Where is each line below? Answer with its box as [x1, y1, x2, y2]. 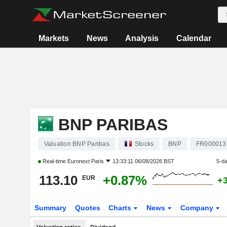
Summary [34, 204, 66, 212]
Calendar [176, 34, 211, 43]
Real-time [41, 158, 67, 164]
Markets [39, 34, 69, 43]
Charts [108, 204, 134, 212]
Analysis [125, 34, 159, 43]
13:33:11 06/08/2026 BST [112, 158, 174, 164]
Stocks [134, 140, 154, 147]
